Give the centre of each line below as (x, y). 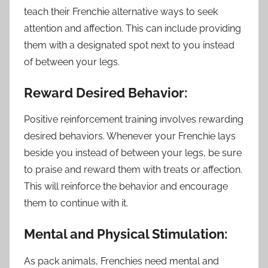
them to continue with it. (76, 203)
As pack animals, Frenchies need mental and (121, 261)
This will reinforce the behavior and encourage (126, 187)
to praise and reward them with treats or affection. (133, 170)
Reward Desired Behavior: (106, 92)
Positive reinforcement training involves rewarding (134, 120)
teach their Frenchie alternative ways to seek (121, 11)
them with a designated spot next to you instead (129, 45)
